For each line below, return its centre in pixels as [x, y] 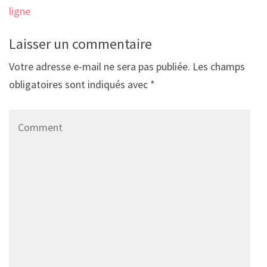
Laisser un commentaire [80, 44]
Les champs [219, 66]
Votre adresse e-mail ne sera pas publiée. [100, 66]
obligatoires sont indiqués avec [80, 84]
